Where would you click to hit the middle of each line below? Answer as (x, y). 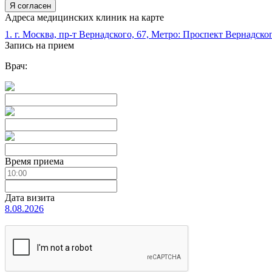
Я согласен (30, 6)
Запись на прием (39, 46)
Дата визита (30, 198)
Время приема (34, 161)
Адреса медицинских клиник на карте (84, 18)
